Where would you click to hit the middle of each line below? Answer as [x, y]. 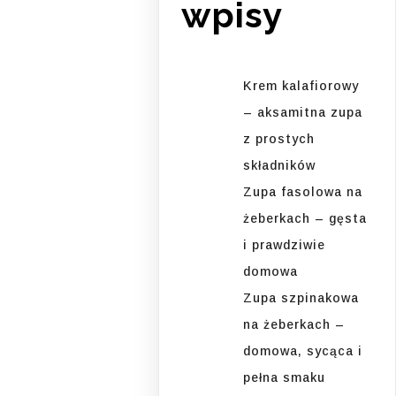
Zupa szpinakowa [301, 298]
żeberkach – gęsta [305, 219]
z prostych [279, 139]
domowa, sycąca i [303, 351]
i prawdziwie [285, 245]
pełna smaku [285, 378]
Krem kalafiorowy [301, 86]
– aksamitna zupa [303, 113]
